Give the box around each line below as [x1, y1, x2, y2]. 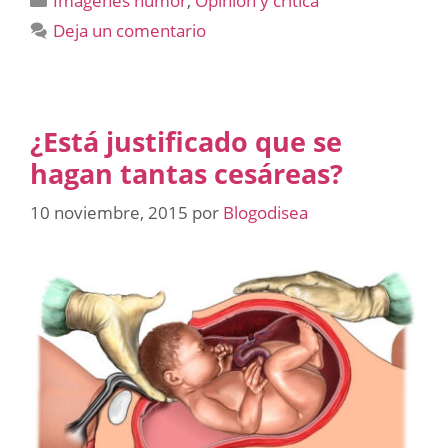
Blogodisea [223, 201, 308, 225]
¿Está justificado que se [30, 122, 342, 160]
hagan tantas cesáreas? [30, 154, 343, 192]
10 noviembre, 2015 [30, 201, 188, 225]
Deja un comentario [53, 18, 207, 42]
